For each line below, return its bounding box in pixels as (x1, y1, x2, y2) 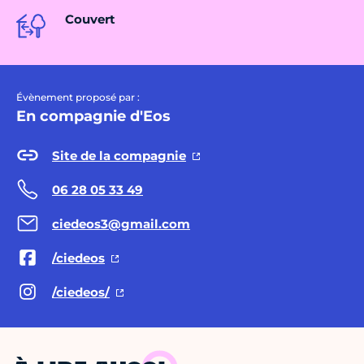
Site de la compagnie (52, 147, 186, 163)
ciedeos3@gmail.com (52, 215, 190, 232)
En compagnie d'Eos (16, 107, 171, 126)
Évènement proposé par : (16, 91, 140, 104)
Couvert (65, 11, 115, 28)
